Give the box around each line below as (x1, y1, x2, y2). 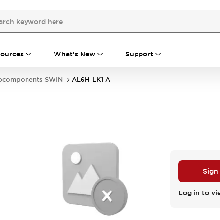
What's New (54, 50, 95, 58)
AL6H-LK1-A (72, 75, 110, 83)
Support (125, 50, 153, 58)
